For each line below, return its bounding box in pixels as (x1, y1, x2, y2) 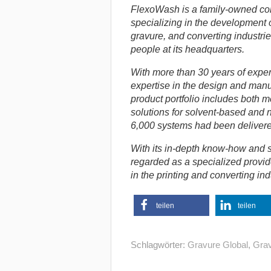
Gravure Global (187, 240, 248, 250)
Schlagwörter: (130, 240, 188, 250)
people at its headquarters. (130, 44, 244, 55)
